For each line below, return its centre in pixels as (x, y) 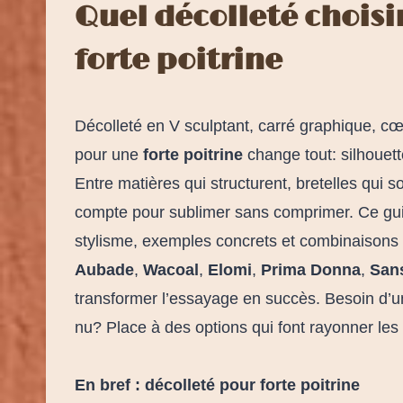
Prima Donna (311, 269)
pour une (109, 154)
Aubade (104, 269)
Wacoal (171, 269)
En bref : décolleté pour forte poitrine (217, 385)
